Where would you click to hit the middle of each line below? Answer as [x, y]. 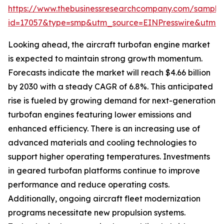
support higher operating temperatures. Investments [109, 157]
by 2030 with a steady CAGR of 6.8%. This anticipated [110, 87]
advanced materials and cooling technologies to [102, 143]
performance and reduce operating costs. [89, 185]
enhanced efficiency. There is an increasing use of [104, 129]
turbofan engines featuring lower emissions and [100, 115]
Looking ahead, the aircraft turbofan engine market [109, 45]
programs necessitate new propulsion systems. [97, 213]
